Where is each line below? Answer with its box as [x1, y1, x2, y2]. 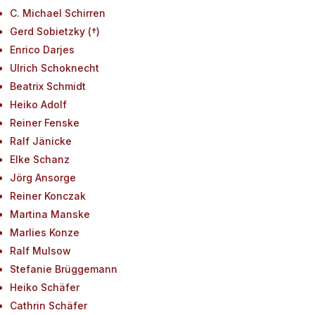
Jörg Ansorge [10, 172, 76, 184]
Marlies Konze [10, 226, 79, 238]
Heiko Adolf [10, 98, 67, 110]
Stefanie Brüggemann [10, 263, 117, 275]
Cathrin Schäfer [10, 300, 87, 311]
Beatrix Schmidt [10, 80, 86, 92]
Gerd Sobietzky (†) [10, 25, 100, 37]
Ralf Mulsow [10, 245, 71, 257]
